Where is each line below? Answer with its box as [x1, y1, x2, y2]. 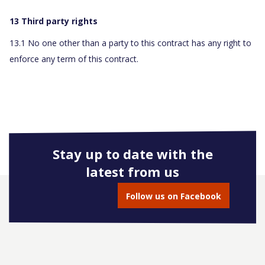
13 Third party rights [9, 15, 98, 27]
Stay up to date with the [52, 145, 213, 163]
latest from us [86, 163, 179, 181]
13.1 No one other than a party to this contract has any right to [9, 37, 251, 49]
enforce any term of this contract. [9, 53, 138, 65]
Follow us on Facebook [126, 190, 221, 202]
